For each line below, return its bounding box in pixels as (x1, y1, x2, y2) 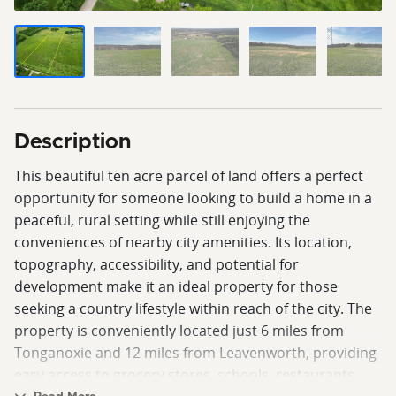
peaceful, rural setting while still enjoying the (14, 209, 310, 230)
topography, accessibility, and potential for (14, 254, 299, 274)
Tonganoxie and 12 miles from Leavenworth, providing (14, 342, 377, 362)
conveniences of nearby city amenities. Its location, (14, 232, 352, 252)
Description (14, 131, 131, 153)
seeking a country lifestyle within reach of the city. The (14, 298, 372, 318)
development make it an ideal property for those (14, 276, 338, 296)
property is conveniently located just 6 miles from (14, 320, 344, 340)
